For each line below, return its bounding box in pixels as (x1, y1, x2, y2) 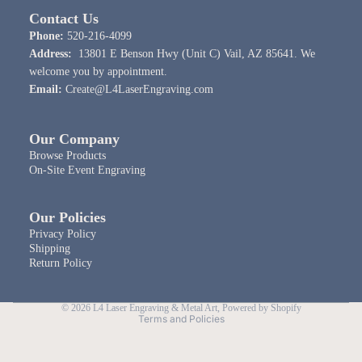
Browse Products (29, 149, 106, 162)
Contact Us (29, 11, 99, 27)
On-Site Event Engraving (29, 164, 145, 177)
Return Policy (29, 257, 92, 270)
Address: (29, 48, 72, 61)
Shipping (29, 242, 70, 255)
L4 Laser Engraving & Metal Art (92, 302, 217, 314)
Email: (29, 83, 62, 96)
